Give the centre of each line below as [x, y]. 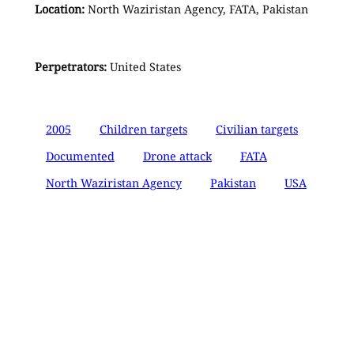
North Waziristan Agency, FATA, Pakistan [196, 9]
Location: [59, 9]
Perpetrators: [70, 66]
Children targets [143, 129]
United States [143, 66]
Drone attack [177, 156]
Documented [80, 156]
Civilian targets [256, 129]
